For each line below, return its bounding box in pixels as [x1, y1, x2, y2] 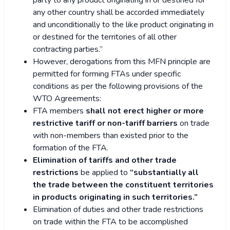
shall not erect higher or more [86, 105, 204, 117]
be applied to [79, 167, 130, 179]
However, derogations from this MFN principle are [33, 56, 210, 68]
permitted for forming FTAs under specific [33, 68, 181, 80]
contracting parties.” [33, 44, 103, 55]
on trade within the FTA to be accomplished [33, 216, 188, 228]
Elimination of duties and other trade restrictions [33, 204, 203, 216]
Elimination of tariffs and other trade [33, 155, 177, 166]
